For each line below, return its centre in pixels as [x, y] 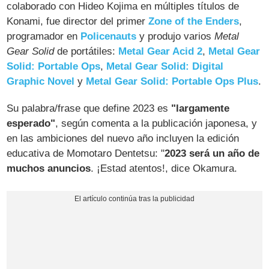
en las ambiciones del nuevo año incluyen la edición [123, 139]
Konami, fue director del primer [78, 22]
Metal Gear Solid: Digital [165, 67]
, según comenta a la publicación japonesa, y [156, 124]
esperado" [31, 124]
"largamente [201, 109]
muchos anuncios [49, 169]
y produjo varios [176, 37]
